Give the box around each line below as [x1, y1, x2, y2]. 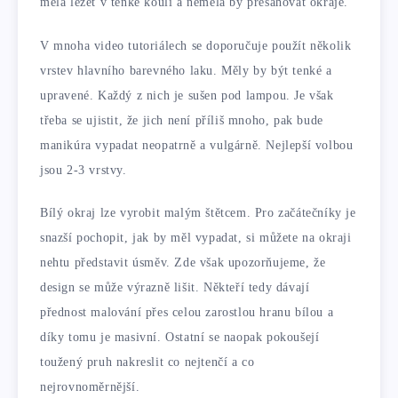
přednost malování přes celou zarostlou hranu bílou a [40, 306, 334, 320]
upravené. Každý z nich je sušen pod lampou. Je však [40, 88, 334, 102]
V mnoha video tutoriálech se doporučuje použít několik [40, 38, 352, 52]
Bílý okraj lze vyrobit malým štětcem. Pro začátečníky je [40, 206, 356, 220]
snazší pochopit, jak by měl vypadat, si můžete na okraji [40, 231, 352, 245]
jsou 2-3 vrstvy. [40, 163, 127, 177]
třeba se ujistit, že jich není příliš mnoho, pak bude [40, 113, 323, 127]
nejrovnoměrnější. [40, 380, 140, 394]
